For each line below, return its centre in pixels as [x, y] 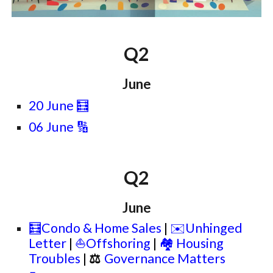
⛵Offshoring [114, 243]
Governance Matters [165, 258]
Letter [48, 243]
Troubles [56, 258]
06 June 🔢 [59, 127]
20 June [51, 105]
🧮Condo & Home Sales [97, 228]
